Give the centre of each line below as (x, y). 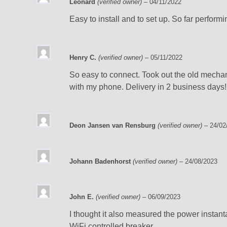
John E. (83, 197)
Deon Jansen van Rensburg (113, 126)
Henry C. (84, 58)
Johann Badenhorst (101, 161)
